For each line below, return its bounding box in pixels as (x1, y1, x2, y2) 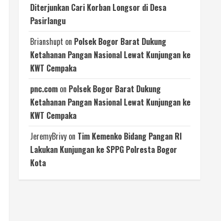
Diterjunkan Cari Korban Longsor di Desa (30, 1, 166, 14)
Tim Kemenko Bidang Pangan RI (77, 130, 182, 143)
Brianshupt (30, 36, 63, 48)
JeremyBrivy (30, 130, 67, 143)
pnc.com (30, 83, 58, 95)
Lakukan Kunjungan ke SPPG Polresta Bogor (30, 144, 177, 156)
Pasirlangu (30, 15, 66, 27)
